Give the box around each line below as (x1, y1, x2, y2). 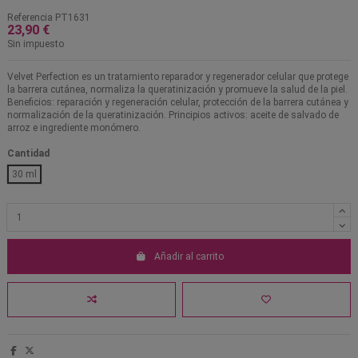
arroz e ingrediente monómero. (7, 122, 141, 134)
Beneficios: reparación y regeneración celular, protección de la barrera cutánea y (7, 97, 348, 109)
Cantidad (7, 147, 50, 159)
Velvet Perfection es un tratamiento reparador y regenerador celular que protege (7, 71, 348, 83)
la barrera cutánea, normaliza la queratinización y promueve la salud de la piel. (7, 84, 348, 96)
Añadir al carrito (153, 251, 224, 263)
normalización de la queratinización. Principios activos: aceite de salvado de (7, 109, 339, 121)
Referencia (7, 12, 53, 24)
